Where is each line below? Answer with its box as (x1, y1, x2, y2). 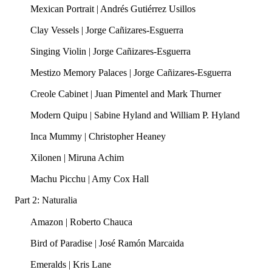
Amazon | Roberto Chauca (30, 216, 132, 227)
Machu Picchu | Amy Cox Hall (30, 174, 149, 185)
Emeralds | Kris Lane (30, 259, 111, 270)
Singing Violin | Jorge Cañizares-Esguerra (30, 46, 191, 56)
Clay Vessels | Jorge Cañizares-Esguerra (30, 24, 183, 35)
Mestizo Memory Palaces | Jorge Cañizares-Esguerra (30, 67, 231, 78)
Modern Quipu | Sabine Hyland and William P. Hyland (30, 110, 240, 121)
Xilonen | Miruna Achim (30, 152, 124, 163)
